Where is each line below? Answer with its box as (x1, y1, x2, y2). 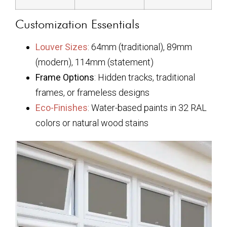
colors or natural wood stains (35, 118, 148, 129)
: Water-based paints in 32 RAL (88, 102, 207, 113)
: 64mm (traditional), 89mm (88, 42, 192, 53)
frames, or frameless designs (35, 87, 149, 98)
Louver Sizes (35, 42, 88, 53)
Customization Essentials (15, 17, 139, 32)
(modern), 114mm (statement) (35, 57, 154, 68)
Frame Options (35, 72, 94, 83)
